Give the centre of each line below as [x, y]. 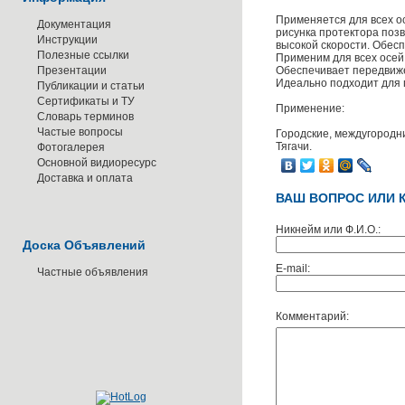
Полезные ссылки [83, 55]
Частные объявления [93, 272]
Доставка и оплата [85, 178]
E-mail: [293, 268]
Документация [74, 24]
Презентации [72, 71]
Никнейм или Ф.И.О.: [328, 230]
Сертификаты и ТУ [86, 101]
